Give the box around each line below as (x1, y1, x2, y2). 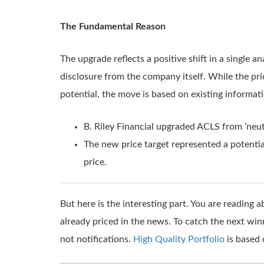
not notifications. (60, 235, 133, 244)
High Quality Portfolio (133, 235, 225, 244)
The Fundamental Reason (60, 22, 166, 31)
